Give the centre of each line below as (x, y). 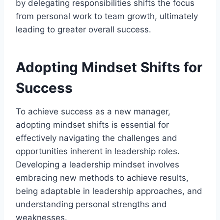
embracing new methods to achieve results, (102, 178)
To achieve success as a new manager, (93, 111)
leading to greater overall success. (83, 29)
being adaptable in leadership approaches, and (109, 191)
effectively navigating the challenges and (96, 138)
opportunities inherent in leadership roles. (98, 151)
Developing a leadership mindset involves (97, 164)
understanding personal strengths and (91, 204)
